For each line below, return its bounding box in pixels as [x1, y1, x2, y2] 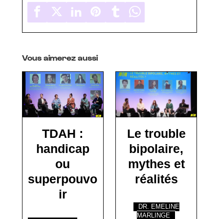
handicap [36, 141, 89, 155]
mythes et [128, 156, 185, 171]
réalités [134, 172, 178, 186]
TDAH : [42, 126, 84, 140]
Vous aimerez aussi [22, 52, 98, 62]
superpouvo [28, 172, 98, 186]
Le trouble [127, 126, 186, 140]
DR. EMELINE [138, 203, 180, 210]
